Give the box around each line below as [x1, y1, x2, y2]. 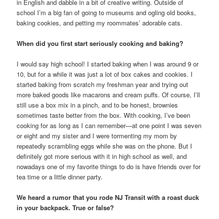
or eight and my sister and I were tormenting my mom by [17, 131, 177, 141]
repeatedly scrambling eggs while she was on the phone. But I [17, 141, 193, 151]
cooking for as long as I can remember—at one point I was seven [17, 121, 202, 131]
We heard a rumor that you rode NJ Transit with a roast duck [17, 193, 199, 202]
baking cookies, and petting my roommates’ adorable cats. [17, 18, 183, 27]
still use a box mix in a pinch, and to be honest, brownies [17, 100, 178, 110]
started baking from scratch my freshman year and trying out [17, 80, 189, 89]
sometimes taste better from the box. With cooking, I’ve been [17, 110, 191, 120]
